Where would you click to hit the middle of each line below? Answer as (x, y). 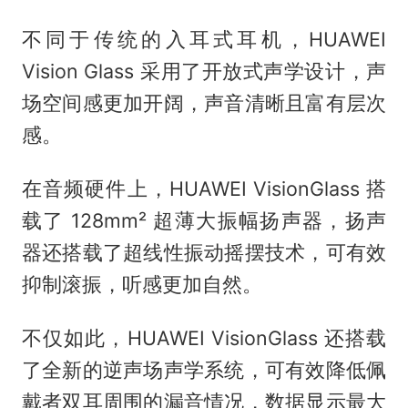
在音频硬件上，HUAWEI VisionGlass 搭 (204, 188)
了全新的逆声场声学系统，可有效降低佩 (204, 369)
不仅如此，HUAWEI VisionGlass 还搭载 (204, 337)
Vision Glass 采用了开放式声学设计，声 (204, 71)
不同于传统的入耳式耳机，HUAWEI (204, 39)
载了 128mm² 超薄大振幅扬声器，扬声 (204, 220)
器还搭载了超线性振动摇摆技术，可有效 (204, 252)
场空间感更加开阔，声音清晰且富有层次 (204, 102)
